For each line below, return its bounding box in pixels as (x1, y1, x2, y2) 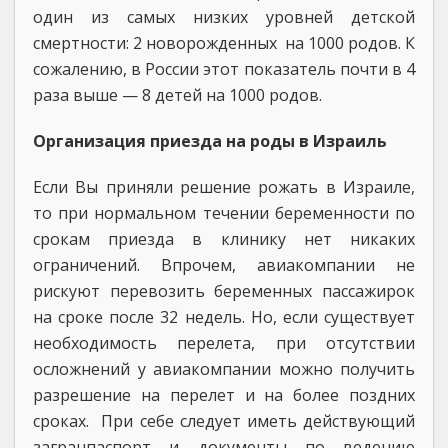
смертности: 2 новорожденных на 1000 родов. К (33, 32, 415, 54)
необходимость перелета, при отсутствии (33, 332, 415, 354)
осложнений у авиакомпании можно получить (33, 358, 415, 380)
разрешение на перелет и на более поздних (33, 384, 415, 406)
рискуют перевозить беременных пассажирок (33, 280, 415, 302)
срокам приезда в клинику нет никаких (33, 228, 415, 250)
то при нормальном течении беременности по (33, 202, 415, 224)
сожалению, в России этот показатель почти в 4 (33, 58, 415, 80)
